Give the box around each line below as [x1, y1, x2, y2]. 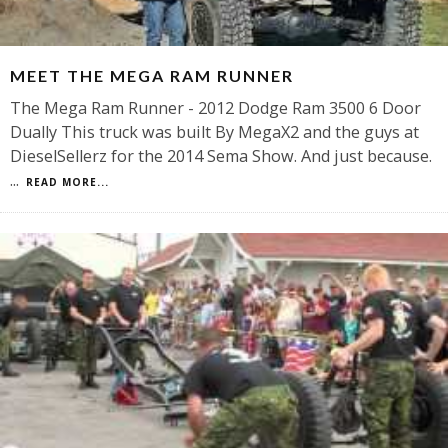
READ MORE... [26, 175, 109, 190]
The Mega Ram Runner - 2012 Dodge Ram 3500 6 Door [10, 97, 421, 120]
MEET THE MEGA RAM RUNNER [10, 66, 294, 86]
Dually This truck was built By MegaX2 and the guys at [10, 121, 419, 144]
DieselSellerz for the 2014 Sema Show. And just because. [10, 145, 432, 168]
